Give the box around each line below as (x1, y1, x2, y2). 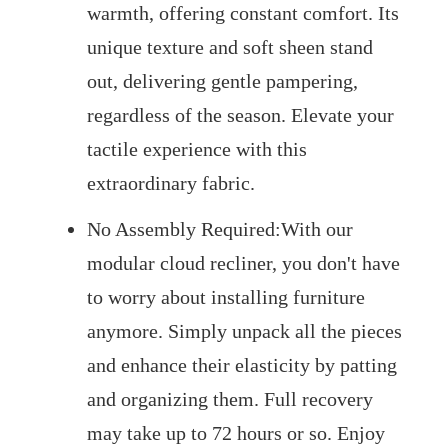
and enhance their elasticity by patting (86, 354, 397, 377)
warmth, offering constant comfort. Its (86, 2, 399, 25)
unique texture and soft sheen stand (86, 36, 373, 59)
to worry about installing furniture (86, 286, 365, 309)
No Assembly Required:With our (86, 218, 353, 241)
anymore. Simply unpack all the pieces (86, 320, 402, 343)
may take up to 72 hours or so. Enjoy (86, 422, 385, 445)
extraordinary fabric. (86, 172, 255, 195)
